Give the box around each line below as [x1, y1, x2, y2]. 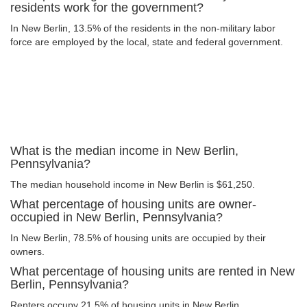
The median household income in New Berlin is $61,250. [10, 179, 255, 190]
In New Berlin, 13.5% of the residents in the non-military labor [10, 23, 275, 34]
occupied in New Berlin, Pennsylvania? [10, 210, 223, 224]
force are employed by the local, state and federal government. [10, 36, 283, 47]
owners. [10, 246, 45, 257]
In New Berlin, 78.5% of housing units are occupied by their [10, 232, 266, 243]
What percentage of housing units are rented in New [10, 265, 295, 278]
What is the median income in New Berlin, [10, 144, 238, 158]
